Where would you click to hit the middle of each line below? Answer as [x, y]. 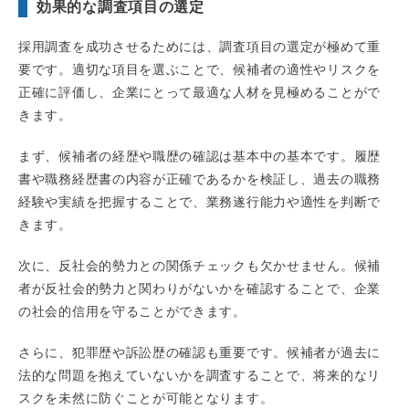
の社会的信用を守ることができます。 [132, 312]
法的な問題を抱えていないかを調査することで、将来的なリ [199, 376]
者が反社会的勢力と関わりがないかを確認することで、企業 [199, 289]
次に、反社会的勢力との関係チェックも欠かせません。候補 [199, 266]
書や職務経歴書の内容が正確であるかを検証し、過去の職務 [199, 179]
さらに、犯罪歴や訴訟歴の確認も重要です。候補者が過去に [199, 353]
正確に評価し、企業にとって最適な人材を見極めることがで [199, 93]
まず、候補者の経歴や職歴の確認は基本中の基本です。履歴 [199, 157]
